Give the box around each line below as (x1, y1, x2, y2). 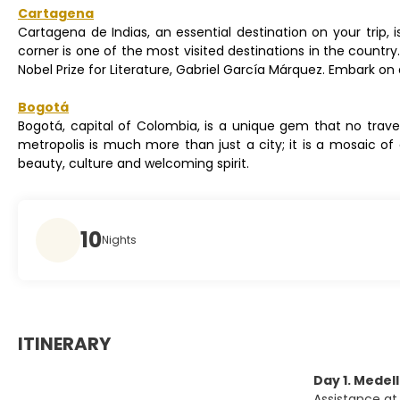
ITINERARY (18, 331, 111, 356)
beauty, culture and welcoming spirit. (18, 154, 249, 172)
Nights (102, 232, 137, 247)
